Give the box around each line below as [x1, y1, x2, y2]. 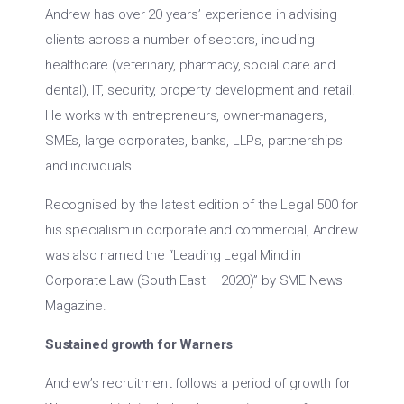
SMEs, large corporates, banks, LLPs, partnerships [45, 133, 343, 149]
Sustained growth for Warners [45, 336, 234, 353]
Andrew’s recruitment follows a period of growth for [45, 375, 352, 391]
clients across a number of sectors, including [45, 32, 315, 48]
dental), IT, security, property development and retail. [45, 82, 355, 98]
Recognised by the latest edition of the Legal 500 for [45, 197, 358, 213]
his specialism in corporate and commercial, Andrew [45, 222, 358, 238]
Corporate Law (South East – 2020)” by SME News [45, 272, 344, 289]
